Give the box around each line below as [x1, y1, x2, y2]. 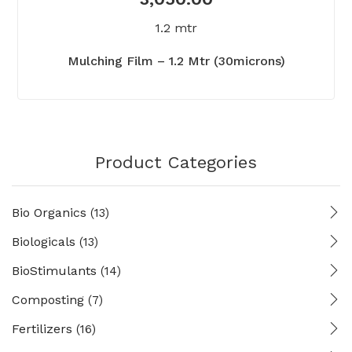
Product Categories [95, 152, 257, 172]
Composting [12, 291, 84, 307]
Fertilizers [12, 321, 72, 336]
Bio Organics [12, 204, 86, 220]
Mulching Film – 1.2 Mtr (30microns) [67, 53, 285, 68]
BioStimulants [12, 262, 97, 278]
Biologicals [12, 233, 75, 249]
